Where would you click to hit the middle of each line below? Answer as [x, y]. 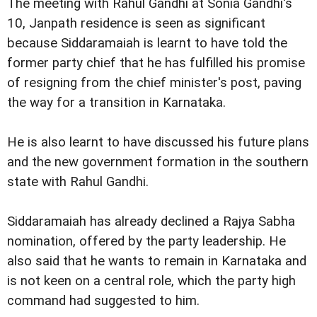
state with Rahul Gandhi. [78, 182]
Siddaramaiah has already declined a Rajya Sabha [151, 222]
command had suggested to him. [103, 301]
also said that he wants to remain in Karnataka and [157, 261]
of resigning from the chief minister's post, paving [154, 82]
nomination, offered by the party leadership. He [146, 242]
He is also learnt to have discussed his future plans [158, 142]
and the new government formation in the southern [158, 162]
